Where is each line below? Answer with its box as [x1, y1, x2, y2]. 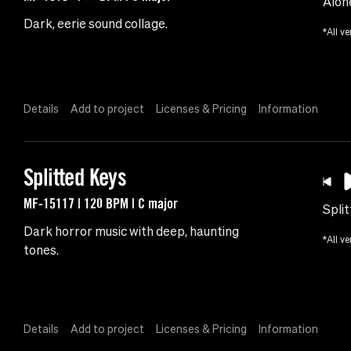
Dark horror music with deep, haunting [24, 224, 239, 239]
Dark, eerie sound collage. [24, 16, 168, 31]
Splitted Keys [24, 163, 127, 192]
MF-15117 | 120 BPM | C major [24, 194, 178, 212]
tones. [24, 243, 59, 258]
